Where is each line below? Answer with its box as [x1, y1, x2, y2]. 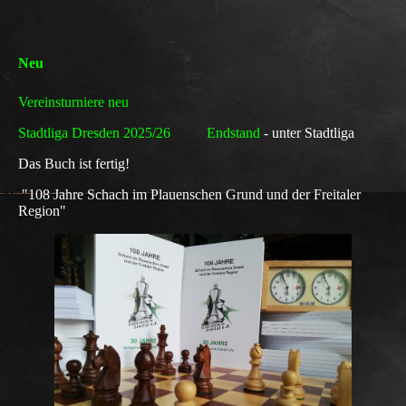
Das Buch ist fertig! [18, 155, 130, 171]
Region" [18, 202, 66, 218]
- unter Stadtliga [264, 124, 354, 140]
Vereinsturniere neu [18, 93, 129, 110]
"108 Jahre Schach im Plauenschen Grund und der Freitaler [18, 186, 361, 202]
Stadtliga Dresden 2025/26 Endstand [18, 124, 264, 140]
